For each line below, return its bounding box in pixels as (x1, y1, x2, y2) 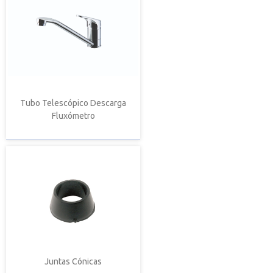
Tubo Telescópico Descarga (20, 97, 126, 108)
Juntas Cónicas (44, 256, 102, 266)
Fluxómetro (51, 110, 95, 121)
